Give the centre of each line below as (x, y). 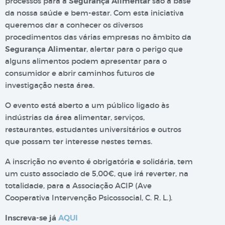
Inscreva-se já (32, 218)
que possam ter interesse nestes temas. (79, 141)
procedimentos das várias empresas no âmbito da (98, 37)
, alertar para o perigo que (135, 49)
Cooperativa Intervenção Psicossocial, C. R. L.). (89, 198)
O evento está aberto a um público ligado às (87, 105)
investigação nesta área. (50, 85)
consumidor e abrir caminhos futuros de (80, 73)
